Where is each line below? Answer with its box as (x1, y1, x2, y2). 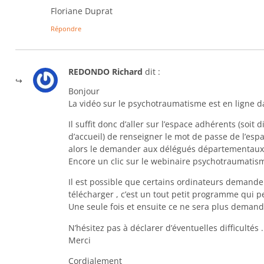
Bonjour (68, 85, 100, 97)
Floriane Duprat (50, 5, 113, 16)
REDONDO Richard (68, 66, 143, 78)
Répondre (50, 24, 81, 34)
